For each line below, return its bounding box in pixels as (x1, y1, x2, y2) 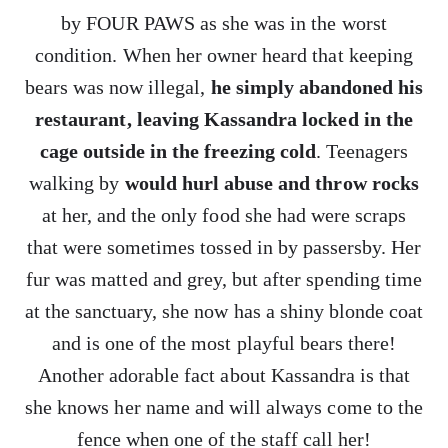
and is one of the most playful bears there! (51, 332, 397, 354)
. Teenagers (315, 140, 409, 162)
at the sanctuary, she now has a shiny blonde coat (24, 300, 424, 322)
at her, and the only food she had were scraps (41, 204, 407, 226)
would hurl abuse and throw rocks (124, 172, 419, 194)
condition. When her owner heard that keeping (35, 44, 413, 66)
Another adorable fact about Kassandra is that (37, 364, 411, 386)
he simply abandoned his (210, 76, 424, 98)
